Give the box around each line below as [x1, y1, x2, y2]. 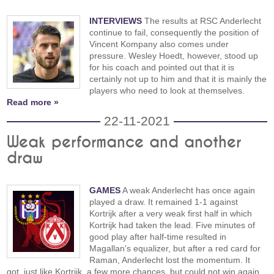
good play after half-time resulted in [89, 232, 227, 242]
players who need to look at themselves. [89, 86, 245, 96]
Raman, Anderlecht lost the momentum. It [89, 255, 251, 265]
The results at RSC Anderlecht [142, 16, 262, 26]
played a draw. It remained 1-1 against [89, 197, 239, 207]
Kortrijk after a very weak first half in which [89, 209, 253, 219]
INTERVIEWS [89, 16, 143, 26]
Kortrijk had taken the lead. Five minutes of [89, 220, 256, 231]
